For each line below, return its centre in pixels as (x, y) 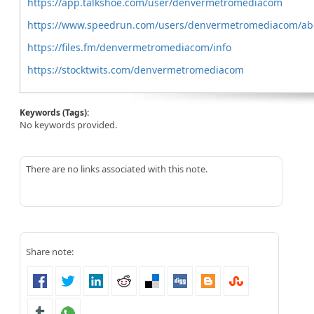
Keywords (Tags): (55, 112)
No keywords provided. (68, 125)
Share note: (50, 252)
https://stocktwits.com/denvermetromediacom (136, 70)
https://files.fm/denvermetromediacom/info (129, 47)
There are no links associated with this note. (117, 169)
